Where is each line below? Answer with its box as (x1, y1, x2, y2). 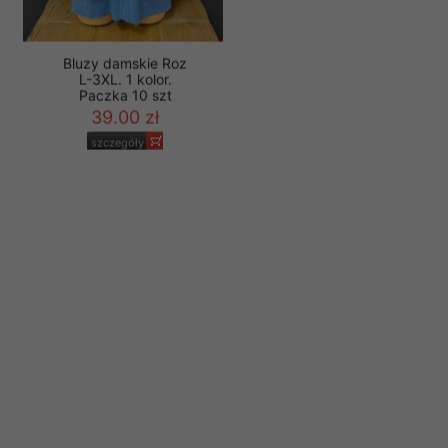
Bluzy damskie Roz (63, 82, 187, 100)
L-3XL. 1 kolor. (78, 98, 172, 116)
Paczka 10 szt (78, 114, 172, 132)
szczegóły (91, 163, 144, 178)
